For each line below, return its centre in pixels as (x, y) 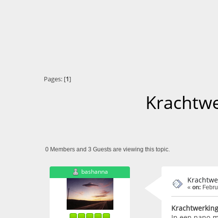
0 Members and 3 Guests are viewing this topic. (107, 150)
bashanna (94, 172)
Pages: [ (54, 79)
